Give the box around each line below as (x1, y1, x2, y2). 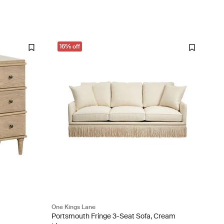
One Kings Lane (51, 202, 95, 211)
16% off (59, 42, 80, 50)
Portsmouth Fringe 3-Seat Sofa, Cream (51, 211, 175, 220)
